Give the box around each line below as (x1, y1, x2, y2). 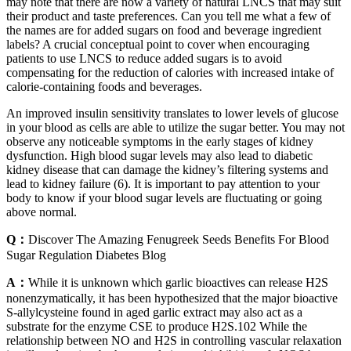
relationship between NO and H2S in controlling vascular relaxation (6, 334, 342, 348)
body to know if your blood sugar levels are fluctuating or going (6, 191, 322, 205)
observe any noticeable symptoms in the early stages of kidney (6, 135, 313, 149)
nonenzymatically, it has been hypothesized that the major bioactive (6, 291, 338, 306)
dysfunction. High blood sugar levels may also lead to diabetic (6, 149, 313, 163)
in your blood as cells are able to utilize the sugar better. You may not (6, 121, 345, 135)
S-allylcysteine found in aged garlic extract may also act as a (6, 306, 302, 320)
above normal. (6, 205, 77, 219)
